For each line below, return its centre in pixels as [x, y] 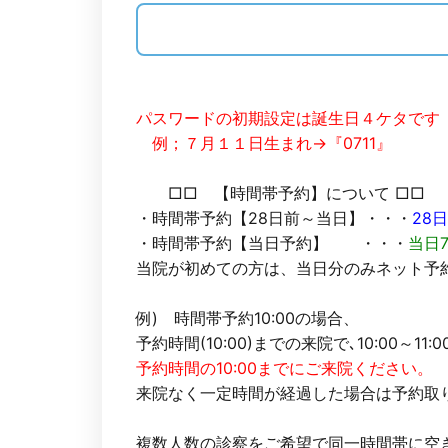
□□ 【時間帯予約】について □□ [280, 192]
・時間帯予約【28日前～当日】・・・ [274, 217]
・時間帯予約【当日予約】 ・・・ [272, 242]
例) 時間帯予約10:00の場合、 [247, 317]
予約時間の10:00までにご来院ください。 [284, 367]
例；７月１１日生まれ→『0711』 [264, 142]
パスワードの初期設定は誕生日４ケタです [288, 117]
